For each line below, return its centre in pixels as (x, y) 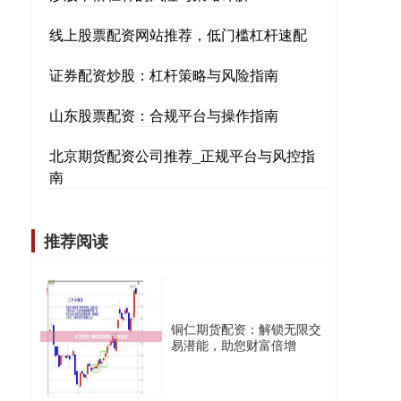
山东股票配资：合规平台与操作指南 (164, 115)
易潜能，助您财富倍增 (234, 345)
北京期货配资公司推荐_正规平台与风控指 (182, 155)
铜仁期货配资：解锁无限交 (246, 328)
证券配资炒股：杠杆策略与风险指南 (164, 75)
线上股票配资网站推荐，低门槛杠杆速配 (178, 34)
